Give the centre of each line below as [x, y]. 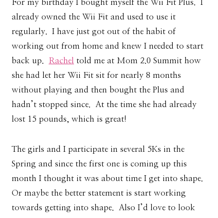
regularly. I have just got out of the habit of [94, 32]
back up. [30, 61]
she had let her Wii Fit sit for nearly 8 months [96, 75]
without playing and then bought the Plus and [98, 90]
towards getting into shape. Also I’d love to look [103, 208]
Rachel [61, 61]
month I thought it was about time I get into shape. [109, 179]
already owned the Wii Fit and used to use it [94, 17]
